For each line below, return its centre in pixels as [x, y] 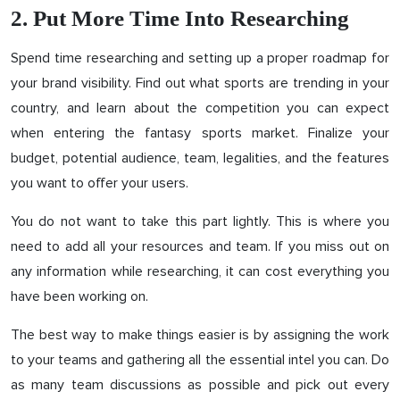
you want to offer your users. [100, 183]
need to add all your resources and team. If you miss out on [200, 246]
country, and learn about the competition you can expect [200, 108]
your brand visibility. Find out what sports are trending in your [200, 83]
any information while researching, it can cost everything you [200, 271]
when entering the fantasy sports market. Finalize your [200, 133]
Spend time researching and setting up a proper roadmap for [200, 58]
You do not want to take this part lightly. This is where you [200, 221]
